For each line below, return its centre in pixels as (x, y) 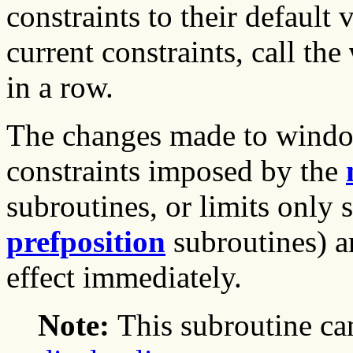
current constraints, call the (178, 52)
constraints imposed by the (176, 171)
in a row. (60, 87)
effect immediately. (124, 277)
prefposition (86, 242)
